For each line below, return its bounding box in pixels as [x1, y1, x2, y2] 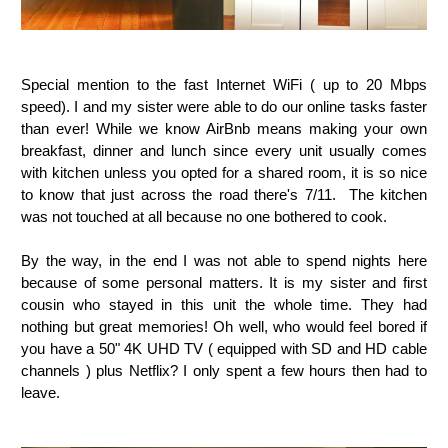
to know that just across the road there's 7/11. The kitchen [21, 185, 427, 203]
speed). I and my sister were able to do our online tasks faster [21, 97, 427, 115]
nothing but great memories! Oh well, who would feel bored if [21, 317, 427, 335]
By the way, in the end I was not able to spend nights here [21, 251, 427, 269]
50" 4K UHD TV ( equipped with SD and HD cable [98, 339, 428, 357]
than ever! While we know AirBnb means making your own [21, 119, 427, 137]
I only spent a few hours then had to [183, 361, 428, 379]
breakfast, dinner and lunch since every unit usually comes [21, 141, 427, 159]
